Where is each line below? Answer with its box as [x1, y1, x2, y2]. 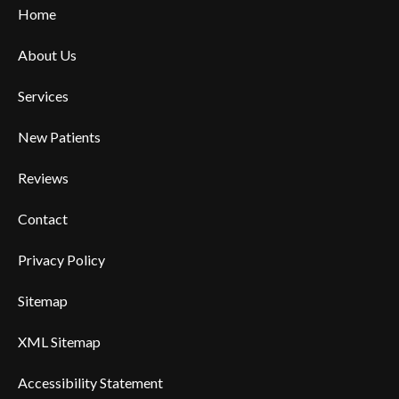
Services [18, 87, 69, 104]
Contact [18, 210, 68, 227]
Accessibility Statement [18, 374, 163, 391]
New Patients [18, 128, 101, 145]
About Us [18, 46, 77, 63]
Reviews [18, 169, 69, 186]
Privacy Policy [18, 251, 105, 268]
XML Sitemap [18, 333, 101, 350]
